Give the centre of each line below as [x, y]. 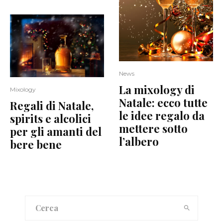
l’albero [139, 142]
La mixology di [157, 90]
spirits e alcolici [51, 118]
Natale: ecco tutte [163, 103]
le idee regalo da [162, 116]
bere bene [36, 144]
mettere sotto [153, 129]
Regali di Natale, [52, 105]
